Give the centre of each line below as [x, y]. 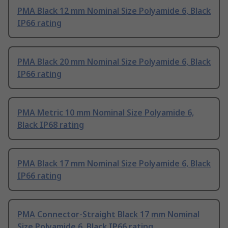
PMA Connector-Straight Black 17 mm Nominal [108, 215]
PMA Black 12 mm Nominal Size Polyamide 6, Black [114, 11]
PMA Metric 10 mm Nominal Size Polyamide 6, [106, 113]
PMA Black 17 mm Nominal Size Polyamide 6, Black [114, 164]
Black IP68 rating [51, 125]
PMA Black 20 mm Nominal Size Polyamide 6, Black [114, 62]
